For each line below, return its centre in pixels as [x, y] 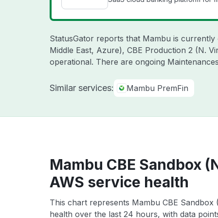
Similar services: [82, 88]
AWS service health [119, 182]
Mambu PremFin [157, 88]
